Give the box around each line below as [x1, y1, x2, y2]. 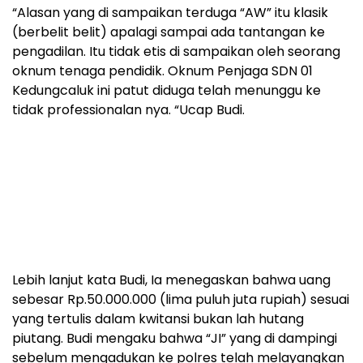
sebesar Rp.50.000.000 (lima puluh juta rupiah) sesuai [12, 289, 349, 309]
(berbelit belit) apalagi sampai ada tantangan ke [12, 22, 325, 41]
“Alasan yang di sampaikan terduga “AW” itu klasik [12, 2, 328, 22]
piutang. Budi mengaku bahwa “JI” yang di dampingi [12, 328, 337, 348]
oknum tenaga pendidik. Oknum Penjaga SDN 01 [12, 61, 313, 80]
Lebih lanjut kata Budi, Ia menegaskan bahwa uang [12, 270, 331, 289]
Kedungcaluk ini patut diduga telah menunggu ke [12, 80, 321, 100]
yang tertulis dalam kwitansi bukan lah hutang [12, 309, 304, 328]
